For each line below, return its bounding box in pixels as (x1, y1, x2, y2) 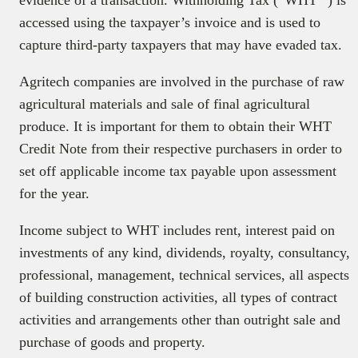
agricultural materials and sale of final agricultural (19, 96, 310, 113)
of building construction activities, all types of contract (19, 289, 337, 306)
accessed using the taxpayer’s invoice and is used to (19, 14, 320, 31)
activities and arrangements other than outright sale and (19, 312, 340, 328)
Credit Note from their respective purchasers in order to (19, 141, 342, 157)
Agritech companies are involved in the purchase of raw (19, 74, 344, 90)
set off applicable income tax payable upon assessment (19, 163, 336, 180)
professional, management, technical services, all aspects (19, 267, 349, 284)
